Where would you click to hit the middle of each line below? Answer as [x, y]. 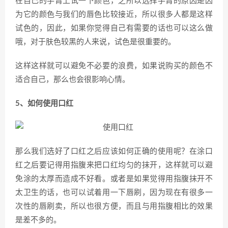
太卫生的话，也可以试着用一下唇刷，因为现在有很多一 [114, 193]
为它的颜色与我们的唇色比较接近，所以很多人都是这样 [114, 15]
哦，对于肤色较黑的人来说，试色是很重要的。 [95, 42]
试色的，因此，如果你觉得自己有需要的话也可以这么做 [114, 28]
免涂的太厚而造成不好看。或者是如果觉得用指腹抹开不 [114, 179]
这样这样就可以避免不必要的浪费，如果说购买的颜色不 [114, 66]
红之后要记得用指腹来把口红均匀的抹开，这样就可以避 [114, 165]
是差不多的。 [38, 220]
